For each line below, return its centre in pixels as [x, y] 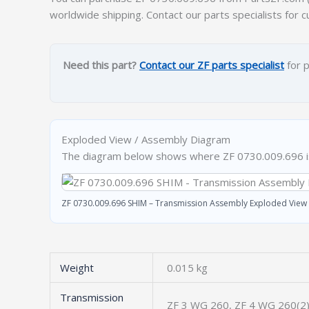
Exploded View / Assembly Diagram [146, 139]
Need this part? [100, 65]
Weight [77, 267]
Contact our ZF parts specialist [212, 65]
